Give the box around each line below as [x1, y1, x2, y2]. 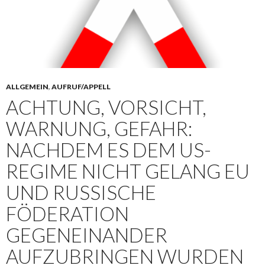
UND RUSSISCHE [6, 180, 156, 205]
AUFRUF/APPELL [51, 82, 111, 92]
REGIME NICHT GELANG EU [6, 159, 250, 183]
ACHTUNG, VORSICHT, [6, 95, 206, 119]
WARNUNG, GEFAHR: [6, 117, 192, 141]
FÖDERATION [6, 202, 129, 226]
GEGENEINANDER [6, 223, 167, 247]
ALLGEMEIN [6, 82, 49, 92]
